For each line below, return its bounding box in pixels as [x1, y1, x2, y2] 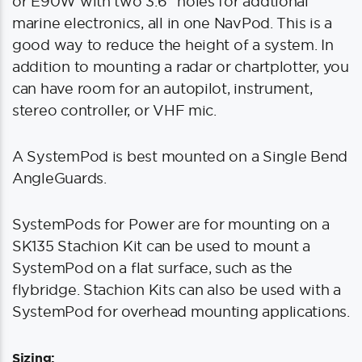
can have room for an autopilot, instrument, [12, 81, 313, 96]
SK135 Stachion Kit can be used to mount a [12, 238, 310, 254]
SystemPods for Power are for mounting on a [12, 217, 330, 232]
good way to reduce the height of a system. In [12, 37, 334, 53]
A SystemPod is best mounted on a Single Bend [12, 149, 348, 164]
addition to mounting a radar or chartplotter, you [12, 59, 349, 74]
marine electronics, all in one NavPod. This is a [12, 15, 333, 31]
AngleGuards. [12, 170, 107, 186]
